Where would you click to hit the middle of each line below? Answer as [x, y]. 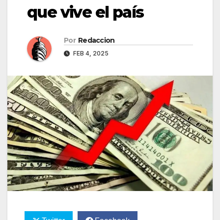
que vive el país [85, 12]
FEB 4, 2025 [90, 54]
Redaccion [96, 41]
